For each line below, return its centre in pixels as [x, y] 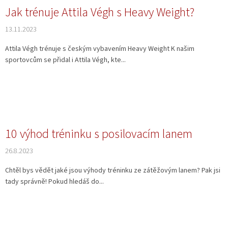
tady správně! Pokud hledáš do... [54, 182]
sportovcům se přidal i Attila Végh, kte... [65, 60]
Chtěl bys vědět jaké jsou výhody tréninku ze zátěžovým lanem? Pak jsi [113, 171]
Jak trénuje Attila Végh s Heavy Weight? [100, 13]
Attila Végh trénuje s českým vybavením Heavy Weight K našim [100, 49]
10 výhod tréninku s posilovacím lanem [99, 134]
